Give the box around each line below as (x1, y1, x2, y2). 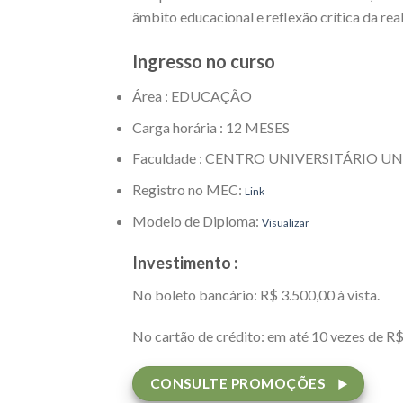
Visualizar (262, 215, 309, 229)
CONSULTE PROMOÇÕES (149, 375, 326, 392)
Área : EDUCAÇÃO (132, 87, 252, 105)
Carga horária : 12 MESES (132, 118, 290, 136)
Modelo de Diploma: (132, 211, 262, 229)
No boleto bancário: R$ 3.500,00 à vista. (132, 286, 380, 304)
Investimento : (132, 253, 237, 273)
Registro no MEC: (132, 181, 245, 199)
